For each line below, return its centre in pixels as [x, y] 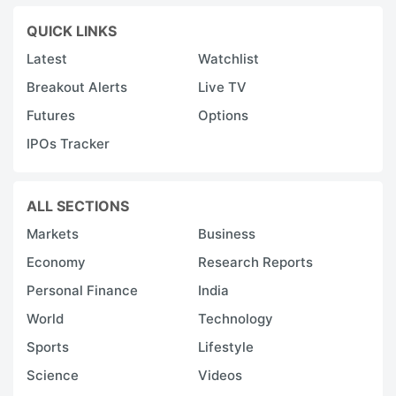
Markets [53, 233]
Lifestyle [226, 346]
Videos [220, 375]
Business [227, 233]
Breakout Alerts [77, 87]
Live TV [222, 87]
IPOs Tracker [68, 143]
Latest [47, 58]
